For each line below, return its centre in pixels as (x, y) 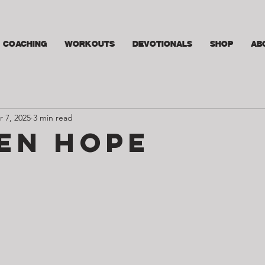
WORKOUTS (90, 43)
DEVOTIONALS (162, 43)
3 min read (53, 118)
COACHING (25, 43)
